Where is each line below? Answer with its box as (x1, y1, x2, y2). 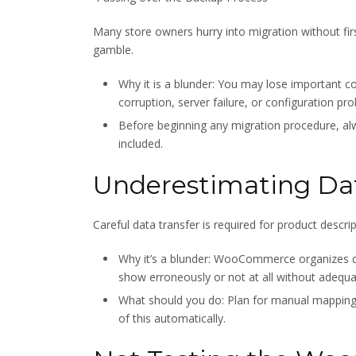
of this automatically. (118, 310, 226, 326)
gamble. (93, 41, 133, 57)
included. (118, 135, 163, 151)
